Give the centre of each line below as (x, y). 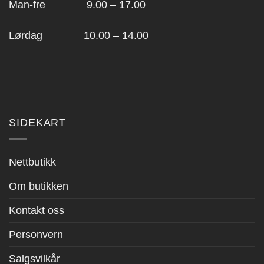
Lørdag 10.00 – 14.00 (79, 35)
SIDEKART (38, 122)
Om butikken (39, 186)
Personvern (36, 234)
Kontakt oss (37, 210)
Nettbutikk (32, 162)
